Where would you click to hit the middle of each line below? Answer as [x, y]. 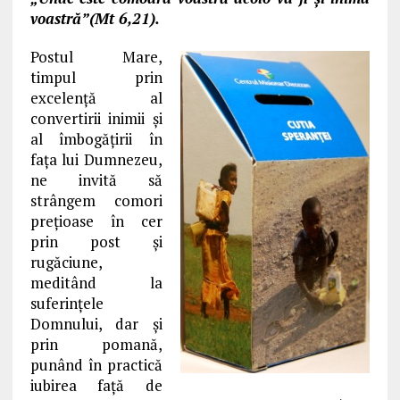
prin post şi [96, 242]
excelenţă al [96, 98]
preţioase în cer [96, 221]
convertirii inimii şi [96, 118]
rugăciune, [66, 262]
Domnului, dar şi [96, 324]
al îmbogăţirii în [96, 139]
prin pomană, [96, 344]
